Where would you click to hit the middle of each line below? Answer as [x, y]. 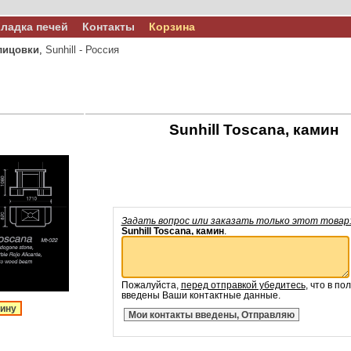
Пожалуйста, [151, 284]
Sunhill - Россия [82, 50]
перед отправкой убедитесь [243, 284]
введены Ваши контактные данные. [201, 295]
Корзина [172, 27]
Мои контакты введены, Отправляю [211, 314]
